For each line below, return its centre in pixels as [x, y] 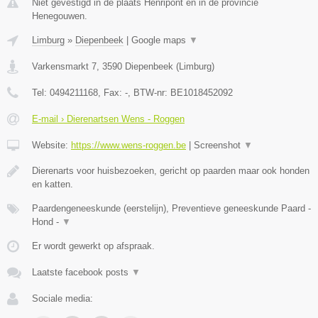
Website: [51, 145]
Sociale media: [62, 298]
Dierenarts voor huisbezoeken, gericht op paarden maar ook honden [171, 171]
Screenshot [219, 145]
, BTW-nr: [149, 93]
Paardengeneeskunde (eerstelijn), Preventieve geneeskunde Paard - [171, 208]
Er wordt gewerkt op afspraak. [93, 246]
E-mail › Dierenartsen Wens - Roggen [108, 119]
